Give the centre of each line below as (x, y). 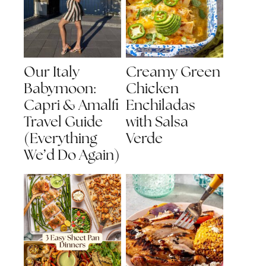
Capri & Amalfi (71, 106)
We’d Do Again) (72, 156)
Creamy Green (173, 72)
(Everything (61, 139)
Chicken (152, 89)
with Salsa (157, 122)
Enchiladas (161, 106)
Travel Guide (63, 122)
